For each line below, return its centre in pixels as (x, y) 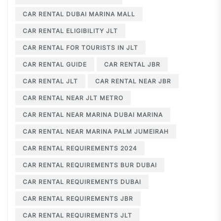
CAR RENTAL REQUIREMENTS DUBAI (84, 182)
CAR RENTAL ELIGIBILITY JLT (73, 31)
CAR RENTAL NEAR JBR (136, 81)
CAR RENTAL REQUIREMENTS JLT (80, 216)
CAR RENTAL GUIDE (57, 65)
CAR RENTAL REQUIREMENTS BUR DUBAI (92, 165)
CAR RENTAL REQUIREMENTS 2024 (82, 148)
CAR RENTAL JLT (53, 81)
